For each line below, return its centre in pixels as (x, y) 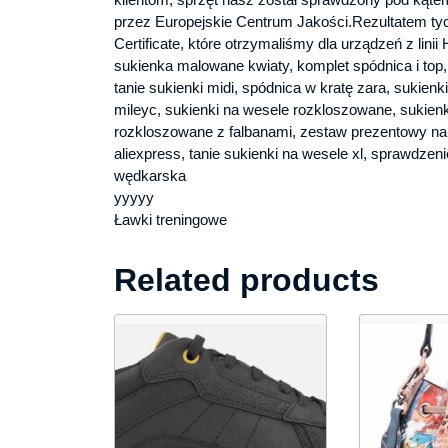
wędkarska (150, 175)
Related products (246, 279)
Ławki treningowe (170, 219)
